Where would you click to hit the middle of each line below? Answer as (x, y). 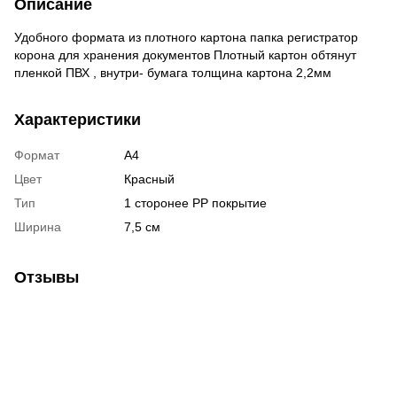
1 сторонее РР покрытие (195, 202)
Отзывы (47, 277)
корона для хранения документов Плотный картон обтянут (185, 54)
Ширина (38, 226)
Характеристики (78, 119)
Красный (149, 179)
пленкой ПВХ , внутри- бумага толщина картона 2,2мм (173, 72)
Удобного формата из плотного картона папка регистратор (186, 37)
